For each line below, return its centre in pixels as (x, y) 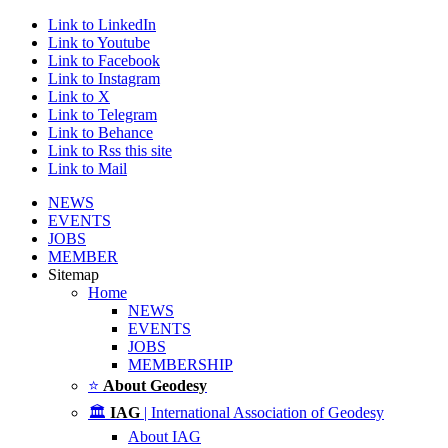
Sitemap (73, 274)
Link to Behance (100, 132)
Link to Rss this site (110, 150)
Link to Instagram (104, 78)
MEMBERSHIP (180, 364)
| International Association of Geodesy (262, 412)
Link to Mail (87, 168)
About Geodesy (155, 385)
